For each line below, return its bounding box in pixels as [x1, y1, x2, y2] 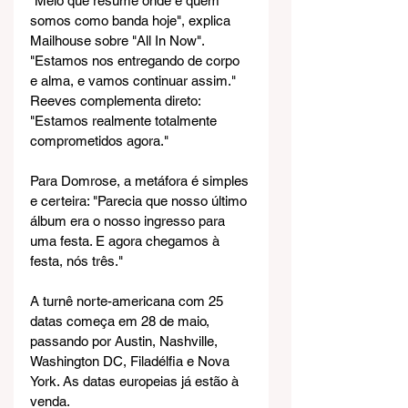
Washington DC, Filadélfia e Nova [30, 353, 233, 370]
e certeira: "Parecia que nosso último [30, 193, 250, 209]
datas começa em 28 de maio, [30, 313, 213, 330]
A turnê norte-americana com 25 [30, 293, 227, 310]
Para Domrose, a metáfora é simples [30, 173, 252, 189]
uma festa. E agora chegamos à [30, 233, 223, 250]
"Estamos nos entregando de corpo [30, 53, 243, 69]
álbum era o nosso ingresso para [30, 213, 229, 229]
